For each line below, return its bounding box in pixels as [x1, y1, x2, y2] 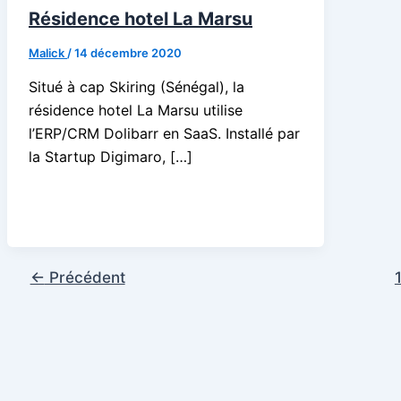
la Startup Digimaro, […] [29, 147, 192, 166]
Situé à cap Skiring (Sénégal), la [29, 77, 244, 96]
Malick [29, 45, 67, 60]
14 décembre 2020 [74, 45, 182, 60]
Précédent [44, 267, 125, 286]
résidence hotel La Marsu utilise [29, 100, 243, 119]
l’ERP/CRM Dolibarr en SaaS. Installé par [29, 124, 300, 142]
